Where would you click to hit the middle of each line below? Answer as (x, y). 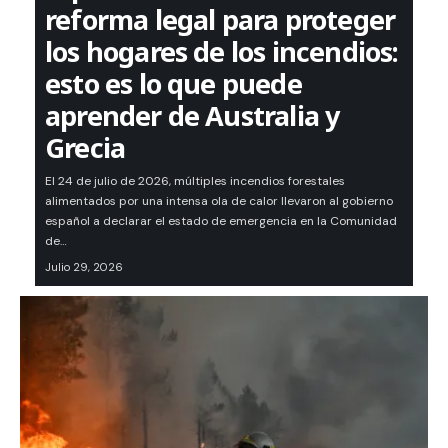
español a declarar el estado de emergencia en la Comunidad (221, 221)
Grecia (85, 148)
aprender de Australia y (192, 116)
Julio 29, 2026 (84, 267)
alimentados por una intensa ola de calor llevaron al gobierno (219, 201)
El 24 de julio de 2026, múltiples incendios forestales (195, 181)
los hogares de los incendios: (222, 52)
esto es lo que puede (173, 84)
